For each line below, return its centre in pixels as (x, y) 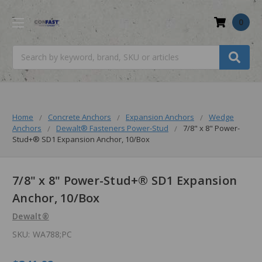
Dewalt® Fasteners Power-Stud (112, 128)
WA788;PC (52, 235)
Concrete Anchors (80, 117)
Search (25, 51)
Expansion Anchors (160, 117)
